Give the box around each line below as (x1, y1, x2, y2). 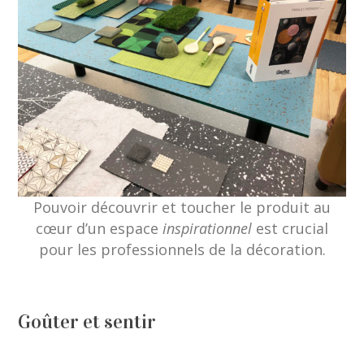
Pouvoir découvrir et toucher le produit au (33, 197, 331, 218)
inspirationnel (162, 219, 252, 239)
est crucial (252, 219, 328, 239)
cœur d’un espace (36, 219, 162, 239)
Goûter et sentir (18, 310, 157, 335)
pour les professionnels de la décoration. (38, 240, 326, 260)
